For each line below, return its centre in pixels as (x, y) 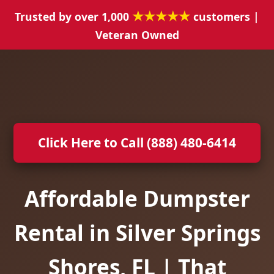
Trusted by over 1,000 (73, 17)
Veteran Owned (137, 35)
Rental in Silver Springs (137, 232)
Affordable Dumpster (137, 198)
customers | (225, 17)
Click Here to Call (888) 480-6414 (137, 143)
